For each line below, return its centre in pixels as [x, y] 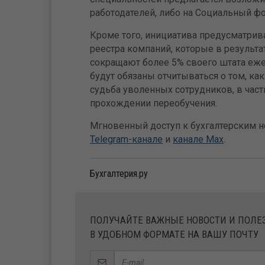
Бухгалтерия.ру [119, 174]
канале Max [198, 139]
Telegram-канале [126, 139]
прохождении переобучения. [153, 103]
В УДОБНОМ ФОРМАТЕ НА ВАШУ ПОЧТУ [174, 234]
